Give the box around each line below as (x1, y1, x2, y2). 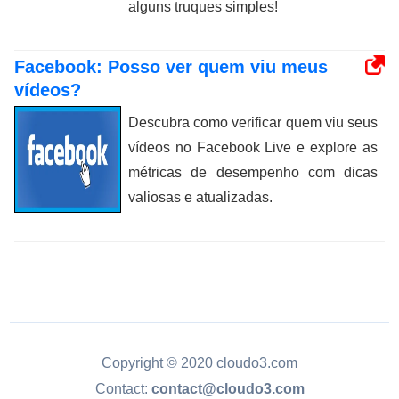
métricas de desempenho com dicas (128, 165, 378, 180)
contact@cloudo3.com (151, 381, 305, 396)
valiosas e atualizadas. (128, 190, 273, 205)
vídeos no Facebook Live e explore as (128, 140, 378, 155)
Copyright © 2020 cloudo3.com (102, 354, 297, 370)
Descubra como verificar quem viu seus (128, 115, 378, 130)
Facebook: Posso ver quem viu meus (14, 57, 328, 77)
